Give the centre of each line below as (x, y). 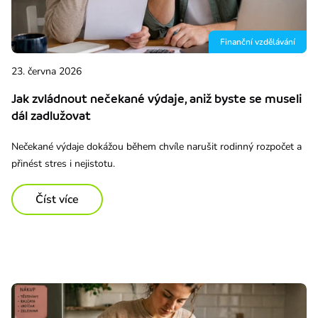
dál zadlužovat (51, 115)
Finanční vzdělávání (258, 42)
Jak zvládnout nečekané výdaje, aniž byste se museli (157, 98)
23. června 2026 (46, 71)
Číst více (57, 199)
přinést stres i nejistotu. (63, 163)
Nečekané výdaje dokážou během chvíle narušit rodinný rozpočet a (157, 146)
